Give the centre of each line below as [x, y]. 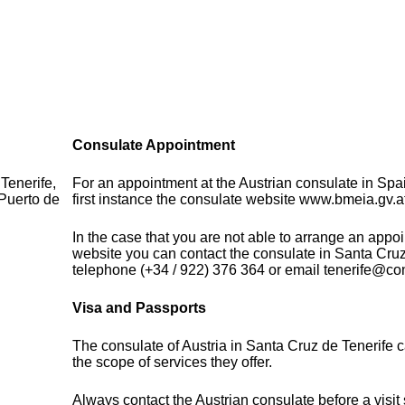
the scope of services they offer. [173, 363]
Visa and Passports [140, 308]
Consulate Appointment [154, 146]
